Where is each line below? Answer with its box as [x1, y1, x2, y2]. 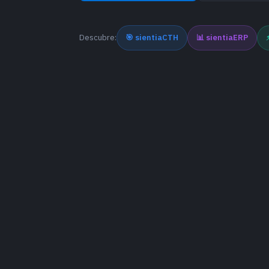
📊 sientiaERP [196, 32, 248, 43]
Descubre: [79, 32, 116, 43]
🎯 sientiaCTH [125, 32, 178, 43]
